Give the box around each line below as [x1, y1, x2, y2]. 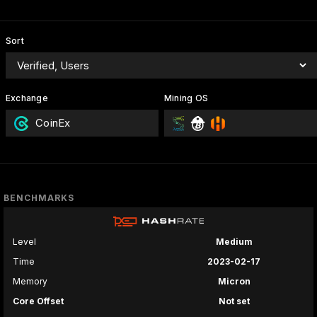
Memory [13, 276, 47, 287]
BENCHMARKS [4, 192, 74, 204]
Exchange [6, 93, 48, 103]
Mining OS [163, 93, 209, 103]
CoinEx [35, 116, 71, 129]
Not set [218, 296, 250, 307]
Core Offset [13, 296, 64, 307]
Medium [215, 236, 253, 248]
